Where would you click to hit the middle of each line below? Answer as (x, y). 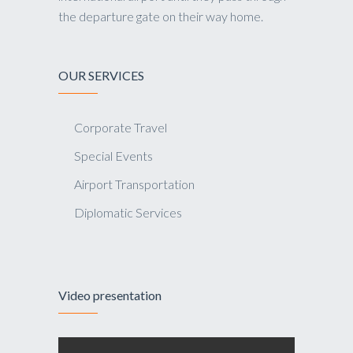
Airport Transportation (134, 184)
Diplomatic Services (128, 212)
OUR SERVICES (101, 75)
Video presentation (110, 295)
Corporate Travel (121, 127)
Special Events (113, 156)
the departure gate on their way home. (161, 16)
